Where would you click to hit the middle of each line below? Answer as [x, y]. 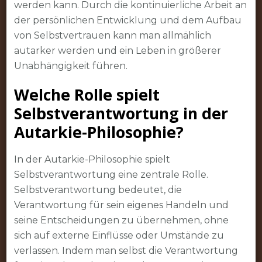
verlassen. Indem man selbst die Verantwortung [126, 250]
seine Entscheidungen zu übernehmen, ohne [121, 220]
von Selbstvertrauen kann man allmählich [112, 35]
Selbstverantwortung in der [121, 113]
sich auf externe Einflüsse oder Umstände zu [119, 235]
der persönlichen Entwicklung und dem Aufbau [127, 20]
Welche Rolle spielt [87, 94]
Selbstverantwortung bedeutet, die [98, 189]
